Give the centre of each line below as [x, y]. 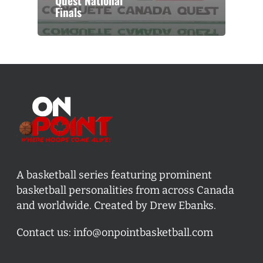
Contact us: [45, 233]
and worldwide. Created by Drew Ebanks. [116, 206]
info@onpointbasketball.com [143, 233]
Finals [68, 12]
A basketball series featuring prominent [114, 175]
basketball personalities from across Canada [125, 190]
